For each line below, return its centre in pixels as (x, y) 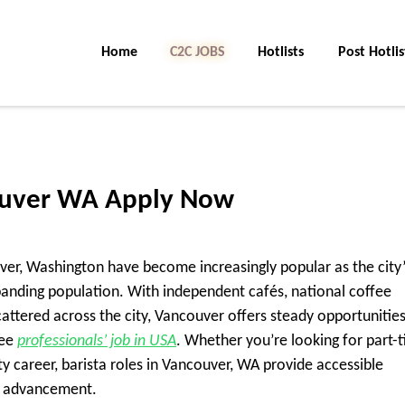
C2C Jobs (198, 52)
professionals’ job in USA (97, 341)
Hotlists (281, 52)
